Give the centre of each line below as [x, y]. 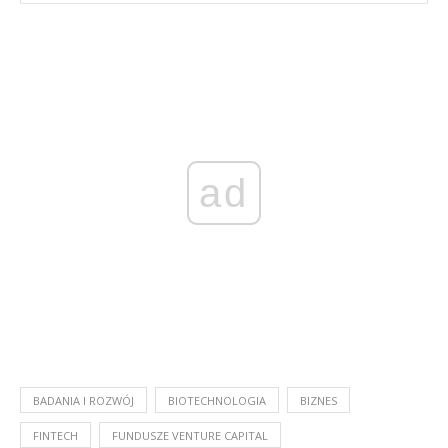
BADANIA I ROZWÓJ [83, 401]
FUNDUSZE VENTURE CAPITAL [190, 436]
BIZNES [318, 401]
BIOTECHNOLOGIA [217, 401]
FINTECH [55, 436]
